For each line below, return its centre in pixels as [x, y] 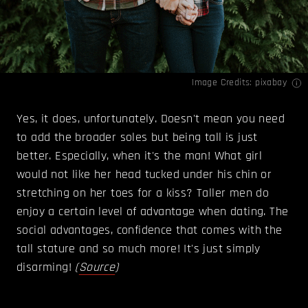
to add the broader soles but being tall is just [137, 137]
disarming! [46, 267]
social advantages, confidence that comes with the [150, 230]
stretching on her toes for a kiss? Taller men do [143, 193]
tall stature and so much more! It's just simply [139, 249]
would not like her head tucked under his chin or [144, 175]
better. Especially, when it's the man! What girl [140, 156]
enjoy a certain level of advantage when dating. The [153, 212]
